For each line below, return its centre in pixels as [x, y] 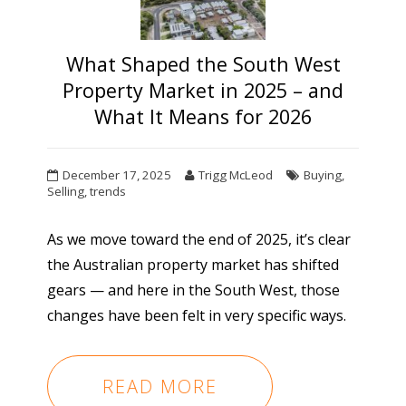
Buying [323, 175]
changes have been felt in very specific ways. [197, 316]
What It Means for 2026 [203, 117]
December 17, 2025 [117, 175]
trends [108, 192]
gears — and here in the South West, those [194, 290]
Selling [66, 192]
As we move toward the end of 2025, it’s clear [199, 240]
